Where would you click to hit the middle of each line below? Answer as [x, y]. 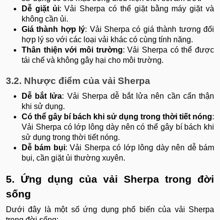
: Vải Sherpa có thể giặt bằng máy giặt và [137, 9]
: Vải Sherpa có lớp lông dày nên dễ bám [140, 148]
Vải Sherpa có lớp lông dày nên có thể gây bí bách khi [118, 127]
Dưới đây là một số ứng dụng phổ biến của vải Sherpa [110, 210]
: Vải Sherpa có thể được [168, 50]
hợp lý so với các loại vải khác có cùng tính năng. [107, 40]
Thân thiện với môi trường [72, 50]
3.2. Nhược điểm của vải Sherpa [78, 81]
